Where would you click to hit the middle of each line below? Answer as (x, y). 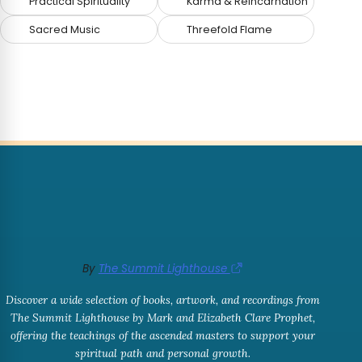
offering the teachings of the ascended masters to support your (163, 336)
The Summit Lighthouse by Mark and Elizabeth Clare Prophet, (163, 318)
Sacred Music (65, 29)
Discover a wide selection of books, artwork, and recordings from (163, 301)
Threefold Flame (229, 29)
